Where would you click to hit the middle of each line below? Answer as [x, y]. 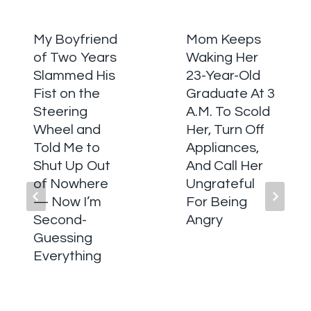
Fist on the [67, 94]
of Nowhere [71, 184]
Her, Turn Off [225, 130]
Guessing [63, 238]
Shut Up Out [72, 166]
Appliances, [222, 148]
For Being [217, 202]
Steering [60, 112]
